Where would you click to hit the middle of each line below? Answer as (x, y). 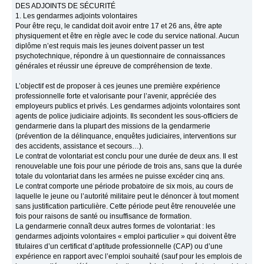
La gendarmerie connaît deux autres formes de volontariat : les (115, 227)
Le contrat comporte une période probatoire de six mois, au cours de (125, 187)
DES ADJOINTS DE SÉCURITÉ (66, 6)
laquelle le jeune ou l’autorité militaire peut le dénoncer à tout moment (127, 197)
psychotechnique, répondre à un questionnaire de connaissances (121, 56)
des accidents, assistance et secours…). (80, 146)
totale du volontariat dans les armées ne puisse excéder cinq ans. (120, 176)
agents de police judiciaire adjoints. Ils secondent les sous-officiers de (127, 116)
